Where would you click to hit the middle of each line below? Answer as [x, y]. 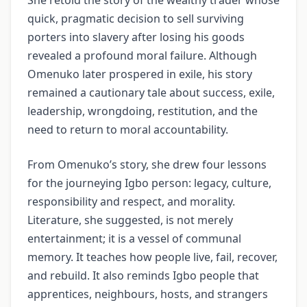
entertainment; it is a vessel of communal [134, 238]
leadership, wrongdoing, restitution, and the [143, 111]
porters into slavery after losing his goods [136, 37]
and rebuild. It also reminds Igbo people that [143, 275]
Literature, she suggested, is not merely [130, 220]
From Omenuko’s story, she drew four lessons [147, 164]
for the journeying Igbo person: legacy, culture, [149, 183]
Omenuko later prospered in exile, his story [140, 74]
